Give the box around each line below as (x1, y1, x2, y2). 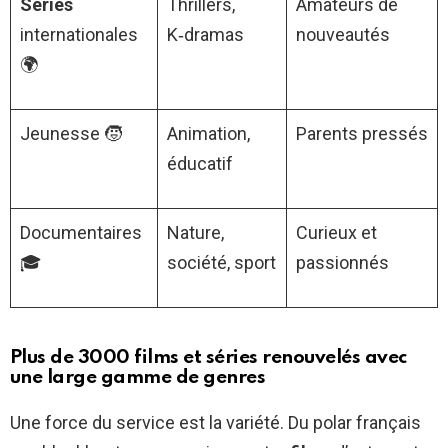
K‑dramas (167, 23, 244, 45)
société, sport (167, 251, 276, 273)
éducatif (167, 152, 233, 174)
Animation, (167, 122, 250, 144)
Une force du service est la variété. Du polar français (10, 411, 421, 433)
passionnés (296, 251, 389, 273)
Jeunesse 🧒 (20, 122, 122, 144)
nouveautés (296, 23, 390, 45)
